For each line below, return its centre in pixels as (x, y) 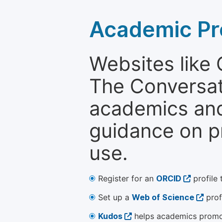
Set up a (115, 197)
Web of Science (163, 197)
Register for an (127, 179)
